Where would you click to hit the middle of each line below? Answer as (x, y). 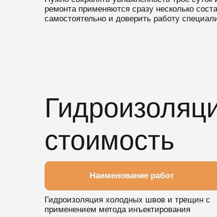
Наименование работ (132, 176)
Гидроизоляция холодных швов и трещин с (127, 200)
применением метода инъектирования (117, 209)
